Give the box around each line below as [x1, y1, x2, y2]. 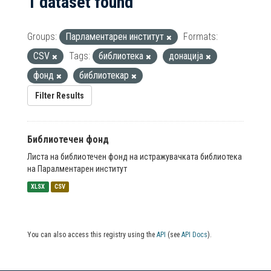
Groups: [27, 31, 57, 42]
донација [169, 50, 206, 62]
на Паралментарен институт [27, 164, 127, 174]
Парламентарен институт [65, 31, 166, 42]
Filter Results [35, 91, 84, 100]
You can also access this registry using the [27, 230, 157, 239]
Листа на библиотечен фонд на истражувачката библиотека [27, 152, 242, 162]
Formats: [183, 31, 218, 42]
